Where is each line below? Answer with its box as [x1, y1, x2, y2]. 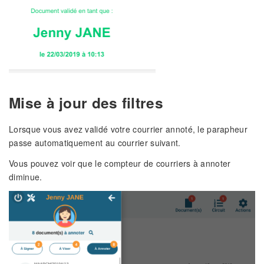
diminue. [9, 170, 42, 183]
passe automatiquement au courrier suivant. [9, 137, 181, 149]
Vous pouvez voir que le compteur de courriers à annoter [9, 157, 231, 169]
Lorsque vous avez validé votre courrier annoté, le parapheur [9, 123, 247, 136]
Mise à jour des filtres [9, 92, 163, 114]
